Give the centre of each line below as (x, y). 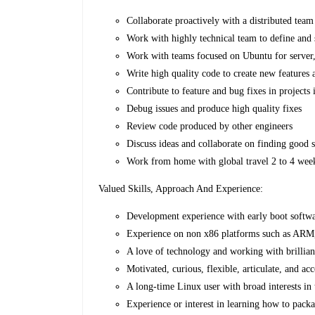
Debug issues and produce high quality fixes (214, 109)
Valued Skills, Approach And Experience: (181, 189)
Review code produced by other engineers (210, 127)
